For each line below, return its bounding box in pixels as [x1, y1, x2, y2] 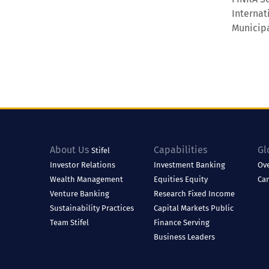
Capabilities [154, 144, 207, 156]
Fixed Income [188, 189, 235, 198]
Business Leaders [154, 232, 215, 241]
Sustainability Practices [50, 204, 134, 213]
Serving [183, 218, 210, 227]
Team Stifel [50, 218, 89, 227]
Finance [154, 218, 183, 227]
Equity [185, 175, 208, 184]
